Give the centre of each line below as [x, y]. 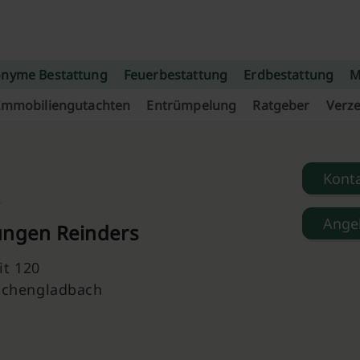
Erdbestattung [289, 75]
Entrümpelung [192, 105]
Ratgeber [281, 105]
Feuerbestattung [176, 75]
